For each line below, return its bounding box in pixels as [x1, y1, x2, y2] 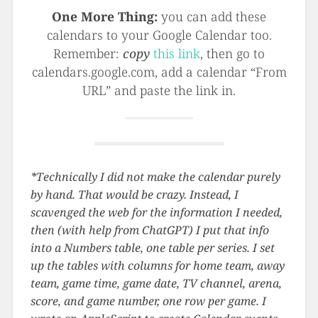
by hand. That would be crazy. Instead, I [30, 187, 238, 203]
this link [153, 45, 200, 62]
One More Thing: [52, 8, 158, 26]
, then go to [200, 45, 265, 62]
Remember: [53, 45, 123, 62]
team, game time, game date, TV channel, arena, [30, 275, 282, 292]
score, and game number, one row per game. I [30, 293, 266, 309]
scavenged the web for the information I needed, [30, 204, 283, 221]
